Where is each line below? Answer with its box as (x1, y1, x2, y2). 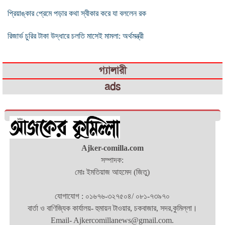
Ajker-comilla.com (81, 143, 144, 152)
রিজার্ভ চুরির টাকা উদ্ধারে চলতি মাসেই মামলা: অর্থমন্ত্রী (8, 31, 144, 40)
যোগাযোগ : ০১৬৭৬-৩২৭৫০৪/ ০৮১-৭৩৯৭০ (55, 191, 170, 200)
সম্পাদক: (101, 155, 124, 164)
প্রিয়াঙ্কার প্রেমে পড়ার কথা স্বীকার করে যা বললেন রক (8, 9, 146, 18)
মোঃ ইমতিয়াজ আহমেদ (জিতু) (75, 167, 150, 176)
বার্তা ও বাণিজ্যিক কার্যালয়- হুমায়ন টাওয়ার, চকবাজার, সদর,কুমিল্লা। (27, 203, 197, 212)
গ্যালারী (98, 64, 127, 77)
